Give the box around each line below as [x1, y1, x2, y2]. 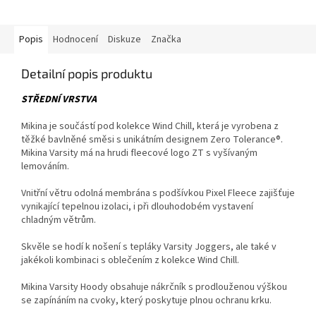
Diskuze [108, 32, 141, 47]
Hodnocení [53, 32, 98, 47]
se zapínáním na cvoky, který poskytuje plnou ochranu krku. [21, 293, 272, 308]
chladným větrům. [21, 213, 96, 228]
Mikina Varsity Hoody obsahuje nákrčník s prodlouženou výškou [21, 280, 287, 295]
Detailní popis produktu [21, 66, 152, 82]
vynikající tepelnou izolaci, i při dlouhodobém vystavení [21, 200, 253, 214]
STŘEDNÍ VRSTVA [21, 92, 97, 107]
